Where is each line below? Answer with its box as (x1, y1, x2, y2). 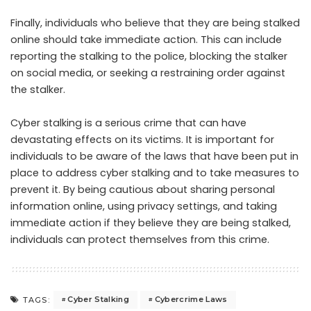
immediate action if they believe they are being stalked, (10, 215, 291, 230)
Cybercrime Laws (154, 294, 228, 305)
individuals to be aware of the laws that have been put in (10, 149, 299, 163)
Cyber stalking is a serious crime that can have (10, 115, 246, 130)
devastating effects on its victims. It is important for (10, 132, 274, 146)
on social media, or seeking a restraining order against (10, 65, 285, 80)
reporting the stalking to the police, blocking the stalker (10, 49, 287, 63)
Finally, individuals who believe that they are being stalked (10, 15, 300, 30)
